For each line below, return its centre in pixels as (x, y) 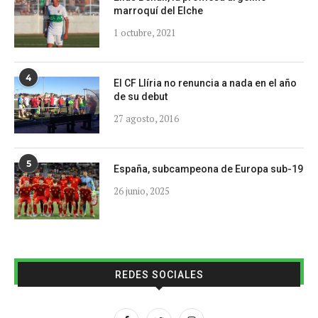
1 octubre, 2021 (145, 32)
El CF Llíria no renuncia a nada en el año (205, 83)
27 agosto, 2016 (146, 118)
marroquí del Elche (158, 10)
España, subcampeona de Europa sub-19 (208, 169)
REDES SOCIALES (159, 274)
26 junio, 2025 (142, 191)
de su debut (141, 96)
